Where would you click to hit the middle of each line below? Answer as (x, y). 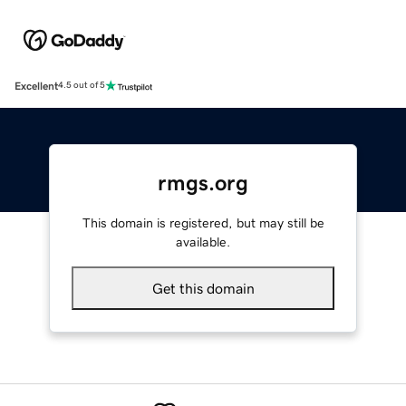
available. (203, 242)
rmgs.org (203, 183)
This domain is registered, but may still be (203, 222)
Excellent (36, 86)
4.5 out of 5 (82, 86)
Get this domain (203, 288)
